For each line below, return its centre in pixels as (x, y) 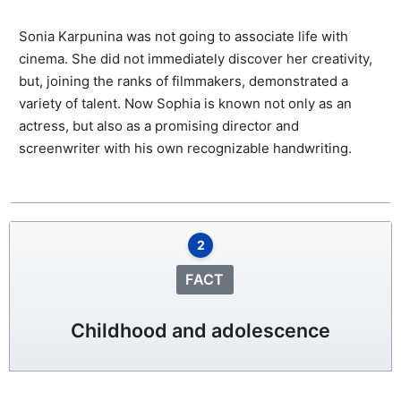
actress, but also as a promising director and (159, 125)
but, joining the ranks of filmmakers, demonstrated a (183, 81)
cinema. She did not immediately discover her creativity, (196, 58)
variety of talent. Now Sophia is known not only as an (185, 103)
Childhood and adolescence (200, 331)
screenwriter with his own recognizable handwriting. (185, 148)
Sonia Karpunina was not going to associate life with (183, 36)
